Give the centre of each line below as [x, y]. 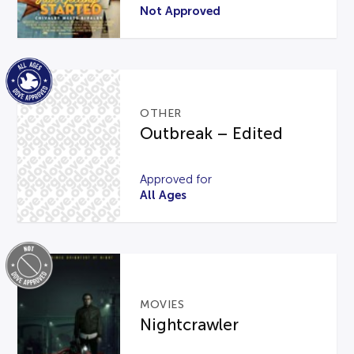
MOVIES [162, 304]
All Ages [164, 194]
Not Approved [181, 10]
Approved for [176, 179]
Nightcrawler [190, 324]
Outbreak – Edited [212, 133]
